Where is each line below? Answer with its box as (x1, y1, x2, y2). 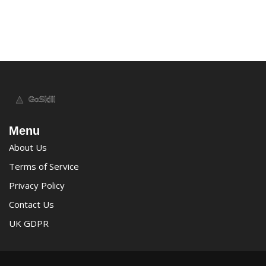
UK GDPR (9, 217, 49, 229)
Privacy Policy (9, 179, 65, 191)
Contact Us (9, 198, 54, 210)
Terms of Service (9, 160, 79, 172)
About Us (9, 141, 47, 153)
